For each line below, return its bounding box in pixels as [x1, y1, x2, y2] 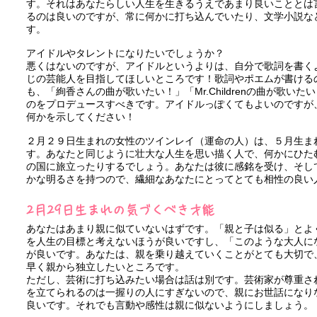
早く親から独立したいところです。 [26, 261, 185, 272]
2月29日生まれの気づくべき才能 [26, 204, 214, 217]
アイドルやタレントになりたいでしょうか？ [26, 47, 224, 59]
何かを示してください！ [26, 111, 135, 122]
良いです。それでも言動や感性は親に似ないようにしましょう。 [26, 299, 313, 311]
